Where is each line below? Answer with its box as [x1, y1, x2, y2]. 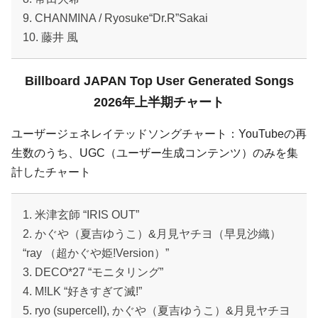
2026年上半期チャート [94, 95, 224, 110]
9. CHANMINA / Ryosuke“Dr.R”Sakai [23, 12, 208, 25]
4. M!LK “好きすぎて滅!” [23, 285, 142, 298]
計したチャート [11, 166, 91, 179]
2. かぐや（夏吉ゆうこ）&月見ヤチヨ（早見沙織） [23, 228, 281, 241]
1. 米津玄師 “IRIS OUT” [23, 209, 139, 221]
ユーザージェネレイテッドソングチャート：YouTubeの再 [11, 128, 307, 141]
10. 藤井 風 [23, 31, 78, 44]
